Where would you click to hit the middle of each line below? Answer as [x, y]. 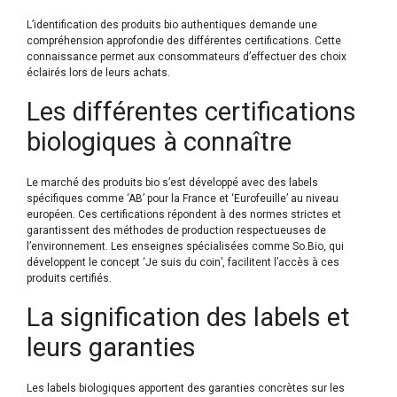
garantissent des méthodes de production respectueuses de [176, 231]
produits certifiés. [69, 279]
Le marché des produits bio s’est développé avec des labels [172, 183]
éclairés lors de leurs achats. [98, 73]
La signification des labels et [188, 318]
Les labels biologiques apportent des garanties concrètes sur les [186, 389]
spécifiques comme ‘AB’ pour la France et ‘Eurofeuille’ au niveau [183, 199]
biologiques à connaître [159, 142]
